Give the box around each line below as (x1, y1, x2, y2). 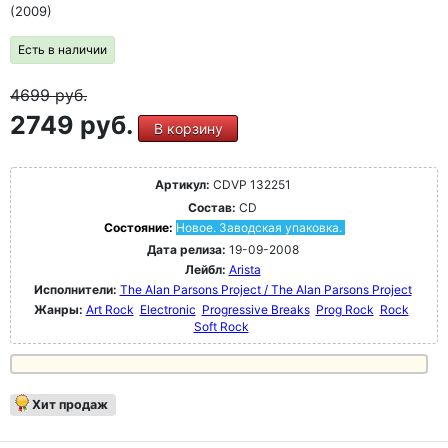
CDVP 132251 (209, 177, 291, 192)
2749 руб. (10, 110, 138, 140)
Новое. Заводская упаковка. (175, 220, 342, 235)
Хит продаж (32, 397, 108, 412)
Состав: (188, 200, 236, 215)
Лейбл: (184, 262, 226, 277)
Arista (228, 262, 261, 277)
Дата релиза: (146, 242, 226, 257)
